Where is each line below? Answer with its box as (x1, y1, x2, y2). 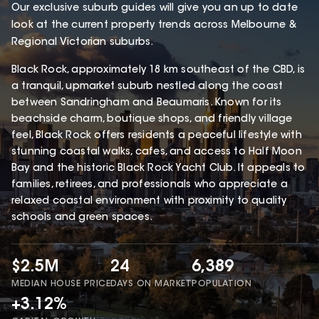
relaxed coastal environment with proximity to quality (11, 196, 287, 206)
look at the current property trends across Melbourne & (11, 20, 297, 31)
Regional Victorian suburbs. (11, 37, 157, 48)
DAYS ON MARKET (110, 279, 192, 288)
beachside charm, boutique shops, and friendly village (11, 114, 293, 125)
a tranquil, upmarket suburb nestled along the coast (11, 81, 283, 92)
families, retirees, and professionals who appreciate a (11, 179, 288, 190)
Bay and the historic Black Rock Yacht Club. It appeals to (11, 163, 305, 174)
